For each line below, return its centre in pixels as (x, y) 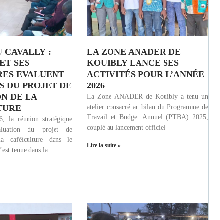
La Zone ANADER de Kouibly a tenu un (148, 96)
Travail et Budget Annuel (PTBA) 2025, (148, 117)
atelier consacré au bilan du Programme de (148, 107)
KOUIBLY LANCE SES (133, 63)
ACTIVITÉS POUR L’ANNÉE (146, 74)
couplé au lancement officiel (126, 127)
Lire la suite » (104, 145)
